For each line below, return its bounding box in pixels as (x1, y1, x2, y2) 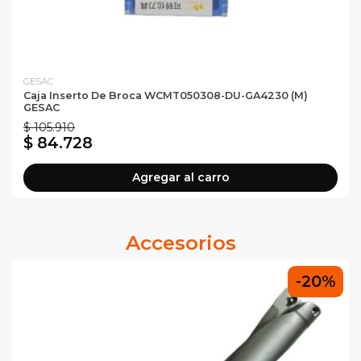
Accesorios (125, 230, 236, 255)
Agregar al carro (131, 170, 230, 185)
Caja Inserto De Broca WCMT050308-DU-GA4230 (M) (23, 89, 308, 102)
